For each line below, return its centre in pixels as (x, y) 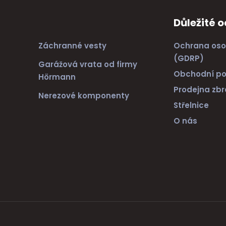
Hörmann (57, 77)
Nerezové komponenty (83, 96)
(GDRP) (189, 59)
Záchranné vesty (72, 46)
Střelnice (191, 105)
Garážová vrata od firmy (88, 65)
